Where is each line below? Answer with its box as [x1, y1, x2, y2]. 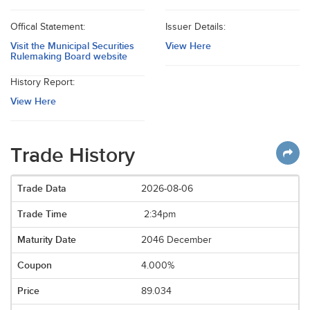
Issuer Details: [165, 21, 226, 33]
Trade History [10, 143, 135, 168]
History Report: [10, 77, 75, 88]
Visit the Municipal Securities [10, 40, 134, 52]
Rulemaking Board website [10, 51, 127, 62]
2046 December [141, 235, 212, 246]
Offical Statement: [10, 21, 85, 33]
